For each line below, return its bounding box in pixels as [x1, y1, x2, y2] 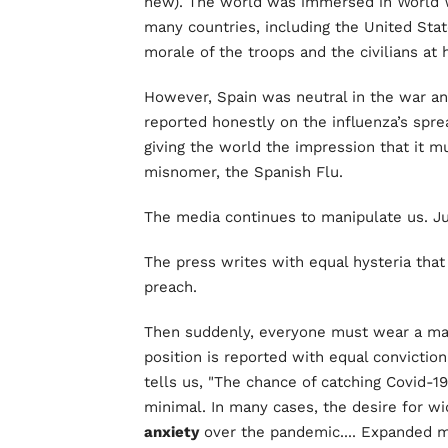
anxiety [144, 422, 199, 441]
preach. [144, 277, 197, 296]
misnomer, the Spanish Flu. [144, 162, 343, 181]
